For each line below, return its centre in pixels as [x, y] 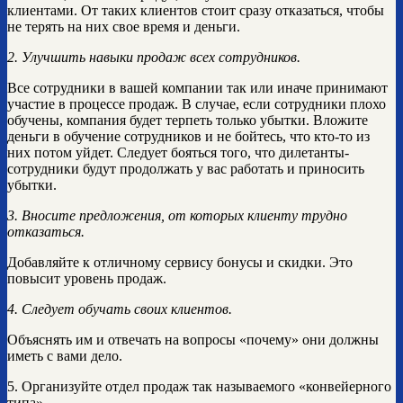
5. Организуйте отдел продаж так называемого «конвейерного [199, 387]
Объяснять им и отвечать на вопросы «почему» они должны [193, 340]
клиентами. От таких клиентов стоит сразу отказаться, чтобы [196, 11]
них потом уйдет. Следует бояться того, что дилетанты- [178, 153]
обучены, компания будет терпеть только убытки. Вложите [188, 121]
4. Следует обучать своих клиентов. [120, 309]
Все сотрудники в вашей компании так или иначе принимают [197, 88]
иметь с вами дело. [65, 356]
